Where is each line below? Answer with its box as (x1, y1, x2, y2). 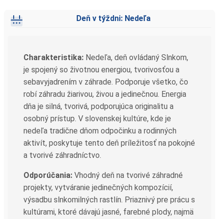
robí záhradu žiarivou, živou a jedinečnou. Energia (23, 89, 186, 99)
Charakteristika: (23, 52, 84, 62)
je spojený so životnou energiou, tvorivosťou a (23, 65, 179, 74)
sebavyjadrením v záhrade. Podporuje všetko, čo (23, 77, 188, 87)
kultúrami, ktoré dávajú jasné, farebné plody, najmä (23, 207, 194, 217)
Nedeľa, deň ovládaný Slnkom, (84, 52, 188, 62)
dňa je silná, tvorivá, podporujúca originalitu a (23, 101, 174, 111)
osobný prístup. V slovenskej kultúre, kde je (23, 113, 171, 123)
